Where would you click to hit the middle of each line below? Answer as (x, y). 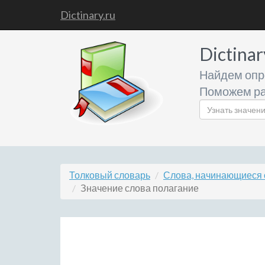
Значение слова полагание (140, 188)
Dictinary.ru (88, 15)
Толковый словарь (110, 175)
